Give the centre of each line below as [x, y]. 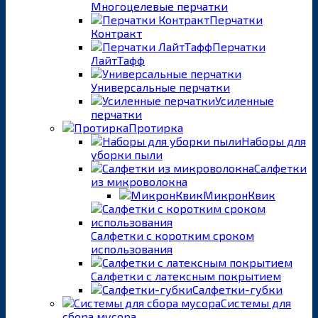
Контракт [116, 33]
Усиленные [245, 100]
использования [132, 248]
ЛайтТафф [118, 60]
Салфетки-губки [237, 289]
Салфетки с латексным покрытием [186, 275]
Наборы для [274, 141]
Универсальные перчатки [160, 87]
